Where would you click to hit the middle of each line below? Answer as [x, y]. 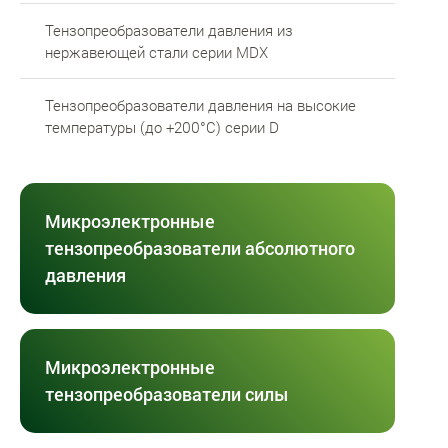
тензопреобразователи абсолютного [200, 247]
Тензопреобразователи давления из [169, 29]
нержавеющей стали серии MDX [156, 51]
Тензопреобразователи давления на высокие [200, 104]
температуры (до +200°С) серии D [162, 126]
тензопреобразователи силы [167, 393]
